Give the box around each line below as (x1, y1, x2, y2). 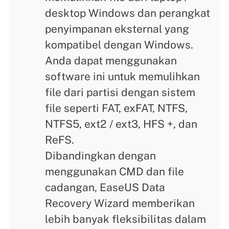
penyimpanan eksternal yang (45, 22, 190, 35)
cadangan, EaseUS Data (45, 180, 166, 194)
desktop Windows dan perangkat (45, 6, 211, 19)
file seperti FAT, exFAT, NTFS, (45, 101, 188, 114)
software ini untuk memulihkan (45, 70, 200, 83)
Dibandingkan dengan (45, 149, 156, 162)
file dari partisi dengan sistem (45, 85, 196, 99)
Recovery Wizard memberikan (45, 196, 195, 210)
